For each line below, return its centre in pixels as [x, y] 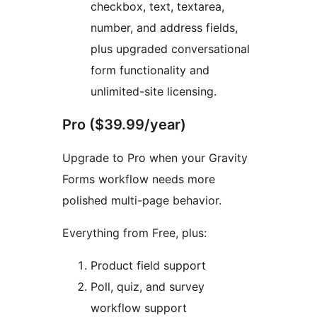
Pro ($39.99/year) [124, 124]
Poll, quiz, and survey [148, 286]
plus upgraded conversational [170, 48]
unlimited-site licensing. [154, 91]
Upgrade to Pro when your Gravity [155, 157]
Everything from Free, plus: [134, 232]
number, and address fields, [164, 27]
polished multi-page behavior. [142, 200]
